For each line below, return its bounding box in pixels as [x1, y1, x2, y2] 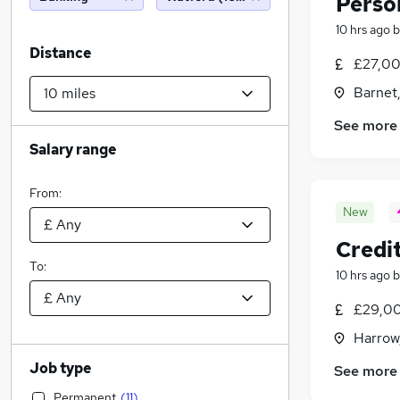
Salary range [29, 140, 116, 159]
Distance [29, 44, 91, 62]
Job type [29, 359, 91, 378]
